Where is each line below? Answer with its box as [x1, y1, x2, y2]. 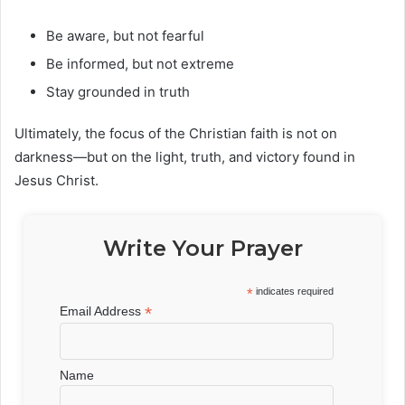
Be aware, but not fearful [46, 26, 204, 44]
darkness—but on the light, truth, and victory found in [14, 147, 355, 165]
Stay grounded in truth [46, 82, 190, 100]
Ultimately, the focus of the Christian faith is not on [14, 124, 337, 142]
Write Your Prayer [102, 234, 303, 261]
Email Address [60, 303, 146, 318]
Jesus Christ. [14, 171, 99, 189]
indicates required [253, 285, 334, 297]
